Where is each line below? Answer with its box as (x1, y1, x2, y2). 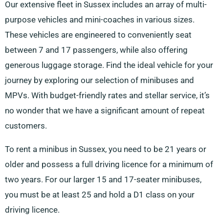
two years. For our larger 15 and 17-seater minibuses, (5, 175, 201, 185)
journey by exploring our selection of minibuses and (5, 75, 194, 86)
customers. (5, 121, 47, 131)
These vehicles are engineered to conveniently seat (5, 30, 192, 40)
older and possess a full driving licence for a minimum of (5, 159, 213, 170)
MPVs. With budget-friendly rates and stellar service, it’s (5, 90, 210, 101)
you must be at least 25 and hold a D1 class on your (5, 190, 195, 200)
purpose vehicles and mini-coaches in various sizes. (5, 15, 195, 25)
